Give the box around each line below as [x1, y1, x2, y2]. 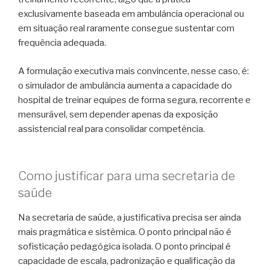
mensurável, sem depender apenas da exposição [18, 108, 218, 120]
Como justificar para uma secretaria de [18, 169, 235, 184]
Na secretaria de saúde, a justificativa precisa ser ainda [18, 212, 241, 224]
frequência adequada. [18, 37, 106, 49]
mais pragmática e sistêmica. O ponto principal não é [18, 227, 231, 238]
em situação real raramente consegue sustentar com [18, 23, 234, 34]
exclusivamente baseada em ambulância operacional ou [18, 8, 244, 20]
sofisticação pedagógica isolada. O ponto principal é [18, 241, 231, 253]
